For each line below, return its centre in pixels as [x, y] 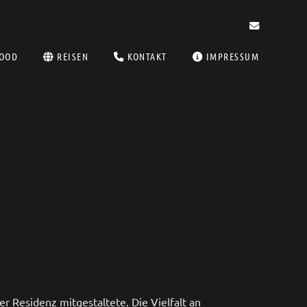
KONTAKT [146, 56]
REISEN [71, 56]
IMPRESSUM [231, 56]
